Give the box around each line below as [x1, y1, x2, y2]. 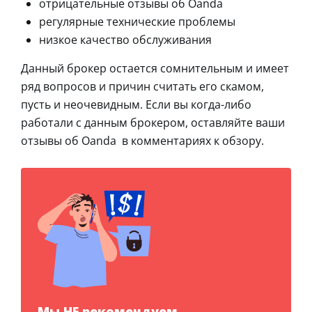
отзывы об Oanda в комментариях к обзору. [21, 133, 264, 149]
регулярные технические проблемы [39, 14, 235, 30]
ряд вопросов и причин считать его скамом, [21, 79, 264, 95]
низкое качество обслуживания [39, 32, 212, 48]
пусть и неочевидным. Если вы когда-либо [21, 97, 251, 113]
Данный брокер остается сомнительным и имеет [21, 61, 289, 77]
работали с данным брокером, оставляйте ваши [21, 115, 285, 131]
